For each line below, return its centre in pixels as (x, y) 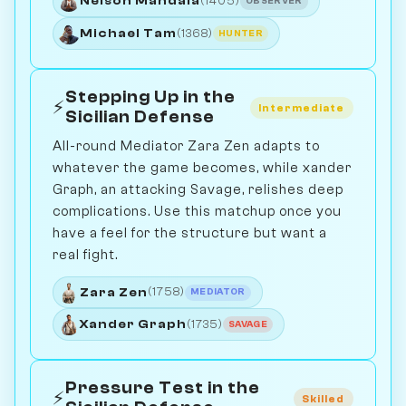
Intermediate (302, 107)
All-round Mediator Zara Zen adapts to (186, 145)
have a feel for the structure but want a (190, 232)
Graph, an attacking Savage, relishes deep (198, 189)
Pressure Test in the (163, 389)
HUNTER (241, 33)
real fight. (85, 254)
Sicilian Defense (140, 117)
